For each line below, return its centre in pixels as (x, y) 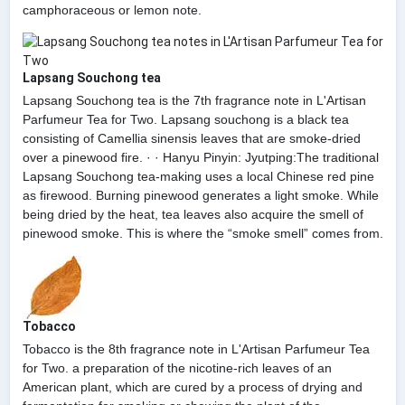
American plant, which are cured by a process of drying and (192, 386)
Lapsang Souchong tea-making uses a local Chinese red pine (198, 176)
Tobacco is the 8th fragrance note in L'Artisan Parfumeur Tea (196, 348)
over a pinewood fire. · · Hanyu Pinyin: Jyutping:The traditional (200, 157)
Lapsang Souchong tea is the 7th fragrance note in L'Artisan (194, 100)
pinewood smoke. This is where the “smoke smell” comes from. (202, 233)
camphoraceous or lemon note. (112, 9)
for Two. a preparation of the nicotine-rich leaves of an (177, 367)
